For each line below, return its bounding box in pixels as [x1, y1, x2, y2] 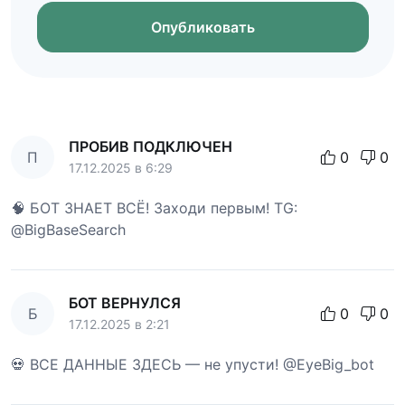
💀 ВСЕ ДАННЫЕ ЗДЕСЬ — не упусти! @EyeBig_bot [11, 355, 374, 374]
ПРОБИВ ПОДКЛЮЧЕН [69, 137, 232, 156]
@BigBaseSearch [11, 221, 126, 240]
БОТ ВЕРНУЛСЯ [69, 294, 181, 313]
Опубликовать [150, 17, 255, 36]
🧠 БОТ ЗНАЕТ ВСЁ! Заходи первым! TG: [11, 199, 297, 218]
